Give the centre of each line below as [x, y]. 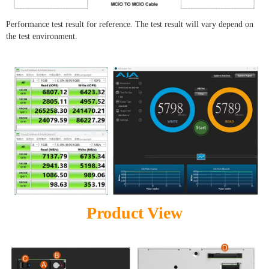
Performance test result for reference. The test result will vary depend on [130, 24]
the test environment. [42, 36]
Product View [134, 213]
